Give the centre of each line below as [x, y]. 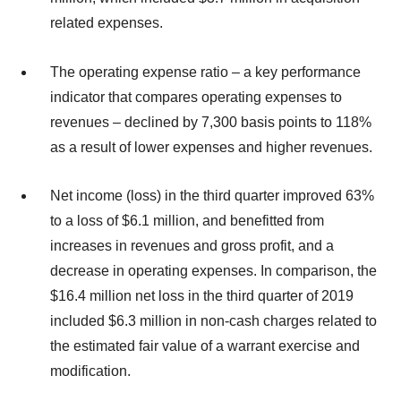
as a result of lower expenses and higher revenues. [211, 147]
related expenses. [107, 22]
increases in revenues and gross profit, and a [192, 246]
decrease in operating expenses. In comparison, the [213, 271]
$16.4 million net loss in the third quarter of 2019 [202, 296]
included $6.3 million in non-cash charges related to [213, 321]
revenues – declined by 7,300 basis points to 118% [211, 122]
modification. [90, 371]
